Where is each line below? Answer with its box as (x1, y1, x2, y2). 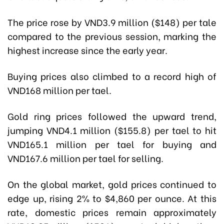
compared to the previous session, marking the (7, 28, 216, 42)
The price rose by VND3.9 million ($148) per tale (7, 14, 216, 28)
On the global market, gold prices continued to (7, 176, 216, 190)
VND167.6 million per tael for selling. (7, 150, 163, 164)
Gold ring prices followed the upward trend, (7, 108, 216, 122)
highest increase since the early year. (7, 42, 167, 56)
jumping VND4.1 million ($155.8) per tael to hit (7, 122, 216, 136)
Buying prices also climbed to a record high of (7, 68, 216, 82)
